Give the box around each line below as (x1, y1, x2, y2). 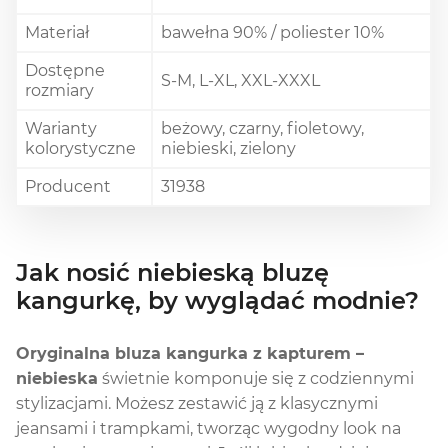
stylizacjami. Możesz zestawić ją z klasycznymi (16, 393, 378, 413)
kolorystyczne (25, 139, 136, 159)
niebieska (16, 368, 98, 388)
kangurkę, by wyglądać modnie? (16, 285, 419, 315)
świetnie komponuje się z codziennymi (98, 368, 414, 388)
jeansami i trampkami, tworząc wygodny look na (16, 418, 401, 438)
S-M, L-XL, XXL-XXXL (161, 71, 320, 91)
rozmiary (25, 81, 94, 101)
